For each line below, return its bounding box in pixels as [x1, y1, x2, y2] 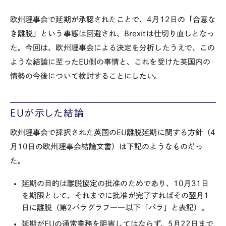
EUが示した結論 [10, 107, 85, 118]
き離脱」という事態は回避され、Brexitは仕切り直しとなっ [10, 29, 215, 37]
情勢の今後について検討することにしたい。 [10, 72, 162, 80]
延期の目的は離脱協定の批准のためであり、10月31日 [21, 180, 209, 187]
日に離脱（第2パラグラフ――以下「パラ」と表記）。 [21, 204, 209, 211]
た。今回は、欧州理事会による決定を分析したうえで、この [10, 43, 215, 51]
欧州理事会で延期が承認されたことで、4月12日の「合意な [10, 15, 216, 23]
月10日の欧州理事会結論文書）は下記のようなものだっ [10, 143, 203, 151]
